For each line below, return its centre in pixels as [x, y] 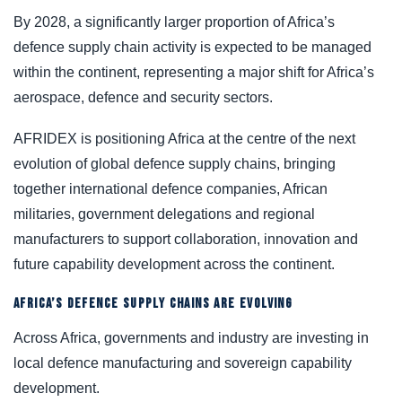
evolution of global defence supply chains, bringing [175, 163]
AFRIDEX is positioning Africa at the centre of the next [184, 138]
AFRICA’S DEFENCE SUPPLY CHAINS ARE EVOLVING [153, 303]
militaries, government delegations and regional [164, 214]
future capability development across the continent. [174, 264]
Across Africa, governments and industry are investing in [191, 337]
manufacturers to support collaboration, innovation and [186, 239]
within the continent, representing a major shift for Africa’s [194, 72]
